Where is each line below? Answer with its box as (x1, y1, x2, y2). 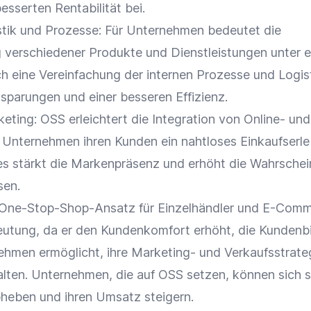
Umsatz (96, 289, 141, 304)
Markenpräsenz (71, 156, 160, 171)
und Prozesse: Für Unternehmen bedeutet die (17, 23, 281, 37)
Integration (152, 112, 215, 126)
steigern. (141, 289, 194, 304)
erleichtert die (65, 112, 152, 126)
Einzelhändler (158, 201, 234, 215)
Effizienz (176, 90, 225, 104)
